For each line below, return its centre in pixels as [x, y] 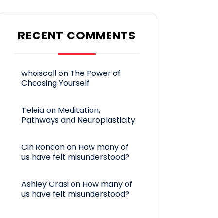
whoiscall [39, 73]
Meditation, [79, 110]
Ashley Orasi [45, 184]
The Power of [95, 73]
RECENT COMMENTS [77, 36]
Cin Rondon [43, 147]
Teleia [33, 110]
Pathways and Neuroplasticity [78, 120]
